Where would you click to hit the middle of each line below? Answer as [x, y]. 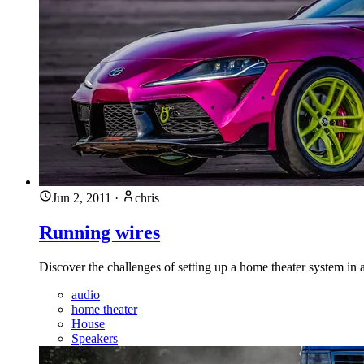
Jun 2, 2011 [82, 198]
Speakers [95, 338]
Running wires [100, 233]
